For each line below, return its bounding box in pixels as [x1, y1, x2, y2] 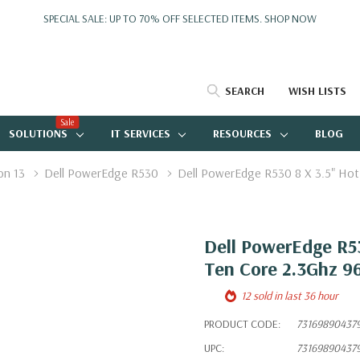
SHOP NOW [264, 11, 317, 26]
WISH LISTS [288, 84, 346, 98]
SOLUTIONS [8, 126, 67, 141]
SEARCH [225, 84, 264, 98]
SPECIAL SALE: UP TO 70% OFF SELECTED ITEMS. [43, 11, 264, 26]
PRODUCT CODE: [204, 317, 280, 331]
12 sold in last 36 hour [241, 288, 338, 303]
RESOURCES [213, 126, 272, 141]
